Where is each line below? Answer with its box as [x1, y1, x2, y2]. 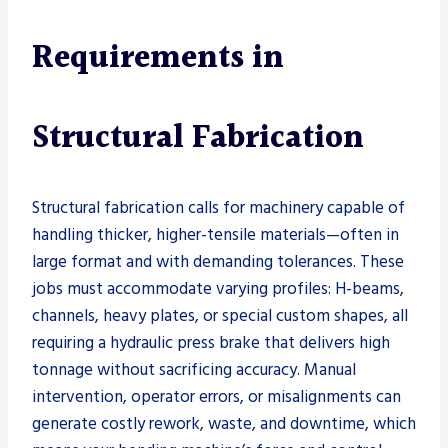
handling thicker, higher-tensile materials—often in [32, 222, 399, 247]
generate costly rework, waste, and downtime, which [32, 411, 416, 436]
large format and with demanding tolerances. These [32, 249, 404, 274]
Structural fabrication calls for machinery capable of [32, 195, 405, 220]
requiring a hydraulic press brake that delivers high [32, 330, 390, 355]
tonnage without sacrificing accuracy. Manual [32, 357, 356, 382]
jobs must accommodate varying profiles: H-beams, [32, 276, 404, 301]
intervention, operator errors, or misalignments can [32, 384, 401, 409]
